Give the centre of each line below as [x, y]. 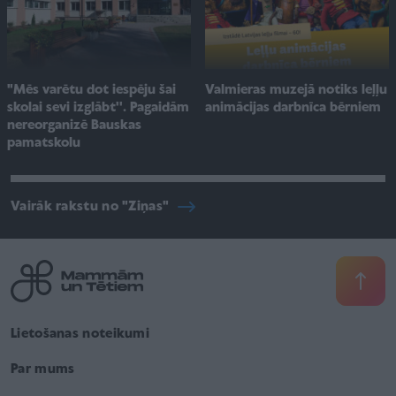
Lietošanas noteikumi [80, 334]
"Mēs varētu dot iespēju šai [91, 90]
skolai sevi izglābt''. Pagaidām [98, 107]
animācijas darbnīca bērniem [293, 107]
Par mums [43, 369]
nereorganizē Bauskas [74, 125]
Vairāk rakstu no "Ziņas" [90, 206]
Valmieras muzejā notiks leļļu [296, 90]
